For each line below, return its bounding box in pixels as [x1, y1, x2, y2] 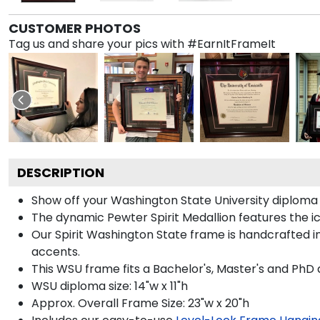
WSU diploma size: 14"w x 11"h [31, 277, 188, 294]
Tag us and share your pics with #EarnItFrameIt [9, 35, 276, 52]
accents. [31, 243, 80, 260]
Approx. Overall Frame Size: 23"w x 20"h [31, 294, 249, 311]
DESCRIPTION [17, 163, 104, 181]
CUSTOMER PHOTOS [9, 19, 141, 37]
